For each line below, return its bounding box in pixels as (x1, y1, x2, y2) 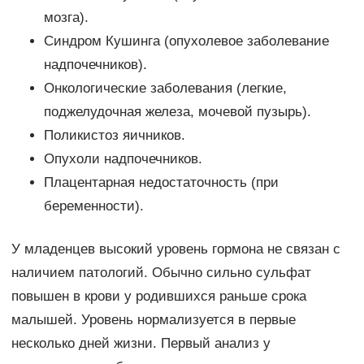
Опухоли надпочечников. (43, 151, 202, 167)
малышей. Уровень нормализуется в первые (11, 312, 296, 328)
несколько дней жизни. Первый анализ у (11, 336, 271, 352)
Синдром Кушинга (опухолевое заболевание (43, 33, 329, 50)
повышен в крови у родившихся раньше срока (11, 288, 306, 305)
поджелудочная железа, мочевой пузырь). (43, 104, 311, 120)
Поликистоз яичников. (43, 128, 185, 144)
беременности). (43, 198, 144, 214)
